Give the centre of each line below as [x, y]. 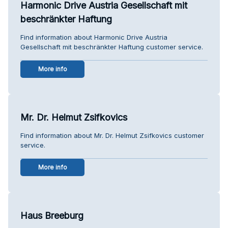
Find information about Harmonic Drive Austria [94, 37]
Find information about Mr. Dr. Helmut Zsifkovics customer [112, 135]
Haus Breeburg [52, 215]
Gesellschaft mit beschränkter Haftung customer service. [112, 47]
